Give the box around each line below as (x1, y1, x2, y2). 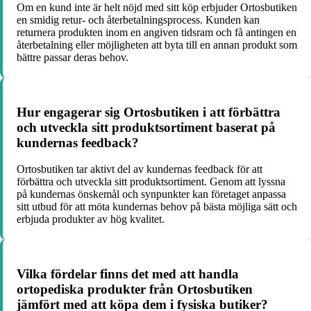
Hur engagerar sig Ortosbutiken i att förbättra (17, 104, 280, 119)
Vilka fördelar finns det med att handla (17, 267, 239, 281)
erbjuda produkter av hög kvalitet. (17, 213, 165, 226)
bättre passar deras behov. (17, 51, 128, 63)
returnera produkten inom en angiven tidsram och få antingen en (17, 26, 296, 38)
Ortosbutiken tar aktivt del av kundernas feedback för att (17, 163, 262, 176)
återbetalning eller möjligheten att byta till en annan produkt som (17, 38, 297, 51)
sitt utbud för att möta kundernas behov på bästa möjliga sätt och (17, 201, 297, 213)
